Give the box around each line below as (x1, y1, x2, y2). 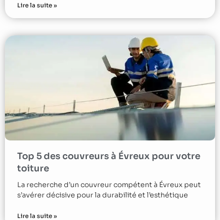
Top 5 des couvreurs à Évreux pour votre (17, 150, 200, 162)
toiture (17, 163, 49, 174)
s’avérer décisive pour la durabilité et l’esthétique (17, 190, 188, 199)
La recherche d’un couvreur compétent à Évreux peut (17, 180, 201, 189)
